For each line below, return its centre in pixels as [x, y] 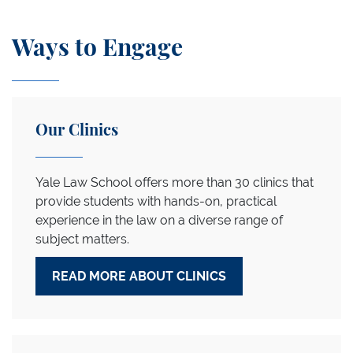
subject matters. [82, 239]
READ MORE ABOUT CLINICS [139, 276]
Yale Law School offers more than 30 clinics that [175, 182]
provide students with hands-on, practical [156, 201]
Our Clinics [77, 131]
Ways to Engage [97, 49]
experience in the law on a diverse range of [159, 220]
